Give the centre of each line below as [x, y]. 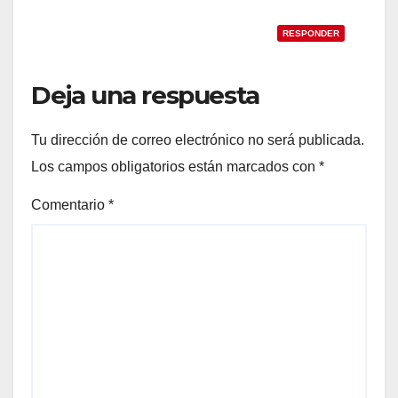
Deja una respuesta [145, 96]
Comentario [70, 204]
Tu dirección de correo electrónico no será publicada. [198, 140]
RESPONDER [311, 34]
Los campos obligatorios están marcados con [175, 167]
